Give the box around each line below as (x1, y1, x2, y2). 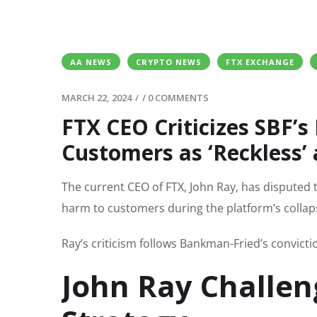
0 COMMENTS (148, 91, 209, 105)
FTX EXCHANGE (226, 57, 294, 68)
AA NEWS (70, 57, 112, 68)
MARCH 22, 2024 (62, 91, 132, 105)
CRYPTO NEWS (136, 57, 202, 68)
